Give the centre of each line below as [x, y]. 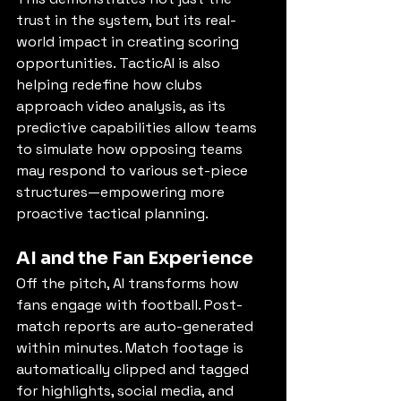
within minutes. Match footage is [132, 348]
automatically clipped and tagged [134, 370]
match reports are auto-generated [137, 327]
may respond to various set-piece [134, 171]
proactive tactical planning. [112, 214]
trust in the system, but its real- [126, 21]
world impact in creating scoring [129, 42]
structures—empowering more [122, 192]
